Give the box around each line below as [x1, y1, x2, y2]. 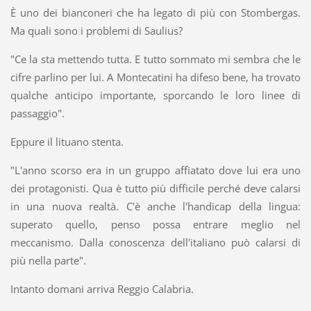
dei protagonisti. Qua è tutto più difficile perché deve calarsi [10, 180, 301, 195]
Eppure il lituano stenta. [10, 134, 124, 149]
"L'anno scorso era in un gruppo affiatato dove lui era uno [10, 162, 301, 177]
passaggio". [10, 106, 65, 120]
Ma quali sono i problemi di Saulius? [10, 23, 183, 37]
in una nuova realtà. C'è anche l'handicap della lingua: [10, 199, 301, 213]
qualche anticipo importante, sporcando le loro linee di [10, 87, 301, 102]
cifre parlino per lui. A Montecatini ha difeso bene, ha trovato [10, 69, 301, 84]
